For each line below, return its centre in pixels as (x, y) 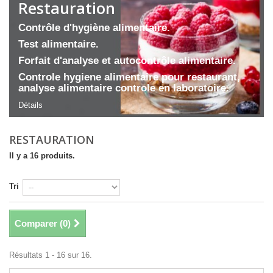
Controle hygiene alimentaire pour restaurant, (129, 77)
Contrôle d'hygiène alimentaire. (94, 28)
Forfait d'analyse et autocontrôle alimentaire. (127, 61)
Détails (30, 105)
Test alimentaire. (58, 44)
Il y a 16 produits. (42, 156)
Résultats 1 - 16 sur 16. (51, 255)
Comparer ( (39, 224)
